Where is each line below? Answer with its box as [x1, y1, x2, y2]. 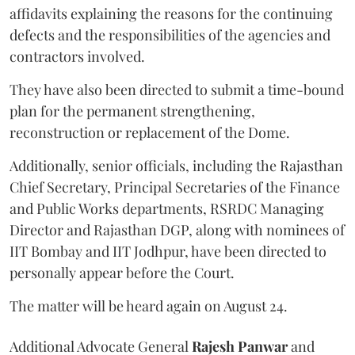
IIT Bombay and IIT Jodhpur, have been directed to [10, 242, 326, 261]
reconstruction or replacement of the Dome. [10, 123, 290, 142]
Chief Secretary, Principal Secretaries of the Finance [10, 177, 340, 197]
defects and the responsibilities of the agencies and [10, 25, 330, 44]
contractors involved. [10, 47, 145, 66]
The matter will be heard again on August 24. [10, 296, 288, 315]
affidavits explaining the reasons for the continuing [10, 4, 333, 23]
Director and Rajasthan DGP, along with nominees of [10, 220, 345, 239]
